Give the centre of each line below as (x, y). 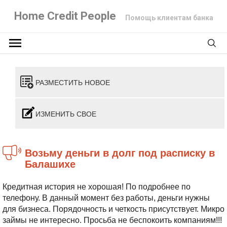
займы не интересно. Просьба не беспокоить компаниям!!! (112, 220)
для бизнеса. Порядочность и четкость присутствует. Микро (113, 209)
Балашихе (50, 163)
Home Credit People (65, 16)
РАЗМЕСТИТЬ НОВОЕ (73, 82)
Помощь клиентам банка (169, 18)
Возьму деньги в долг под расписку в (28, 152)
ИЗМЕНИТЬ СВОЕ (66, 113)
